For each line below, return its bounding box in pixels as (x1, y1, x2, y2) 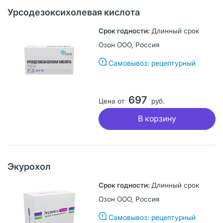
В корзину (137, 113, 176, 124)
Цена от (98, 97, 124, 105)
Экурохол (7, 161, 51, 172)
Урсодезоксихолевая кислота (7, 6, 140, 17)
